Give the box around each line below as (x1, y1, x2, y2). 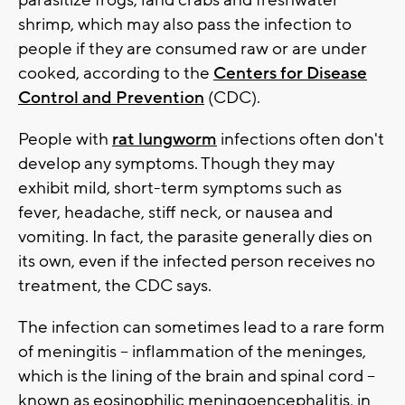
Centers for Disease (213, 62, 367, 85)
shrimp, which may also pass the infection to (18, 14, 352, 36)
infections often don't (217, 128, 384, 151)
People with (18, 128, 112, 151)
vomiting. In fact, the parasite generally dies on (18, 226, 372, 249)
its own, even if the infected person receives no (18, 250, 375, 273)
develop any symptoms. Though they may (18, 153, 334, 175)
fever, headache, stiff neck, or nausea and (18, 202, 333, 224)
